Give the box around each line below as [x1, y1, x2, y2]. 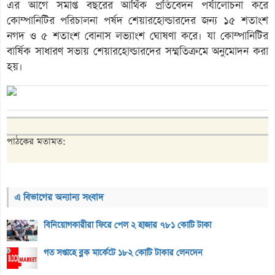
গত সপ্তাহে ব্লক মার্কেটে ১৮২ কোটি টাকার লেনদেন [44, 246, 203, 259]
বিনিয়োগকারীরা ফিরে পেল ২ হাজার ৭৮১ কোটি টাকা [44, 219, 211, 231]
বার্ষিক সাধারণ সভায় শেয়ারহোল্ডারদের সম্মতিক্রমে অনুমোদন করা [7, 44, 268, 59]
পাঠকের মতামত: [7, 134, 66, 148]
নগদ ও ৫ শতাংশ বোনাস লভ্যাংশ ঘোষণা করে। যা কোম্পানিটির [7, 28, 268, 44]
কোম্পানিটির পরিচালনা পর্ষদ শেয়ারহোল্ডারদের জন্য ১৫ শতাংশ [7, 13, 268, 28]
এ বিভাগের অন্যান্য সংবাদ [14, 190, 104, 204]
